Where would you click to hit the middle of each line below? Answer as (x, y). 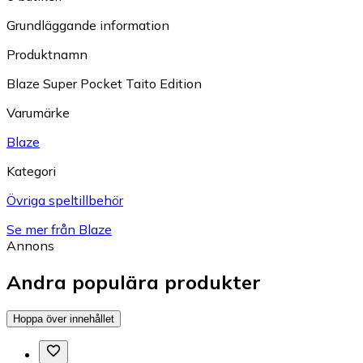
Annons (30, 245)
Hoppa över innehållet (64, 319)
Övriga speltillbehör (65, 200)
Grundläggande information (88, 25)
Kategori (31, 171)
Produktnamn (47, 54)
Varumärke (38, 112)
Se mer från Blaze (59, 229)
